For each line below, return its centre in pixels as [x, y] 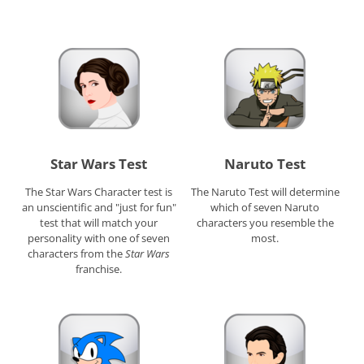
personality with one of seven [99, 238]
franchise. [99, 269]
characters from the [77, 254]
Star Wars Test [99, 164]
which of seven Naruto [265, 208]
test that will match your [99, 223]
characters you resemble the [265, 223]
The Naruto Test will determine [265, 192]
